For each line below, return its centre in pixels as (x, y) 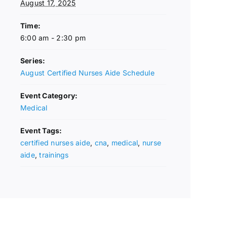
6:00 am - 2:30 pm (53, 38)
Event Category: (49, 96)
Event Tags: (41, 130)
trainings (54, 155)
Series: (33, 61)
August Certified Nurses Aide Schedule (87, 73)
